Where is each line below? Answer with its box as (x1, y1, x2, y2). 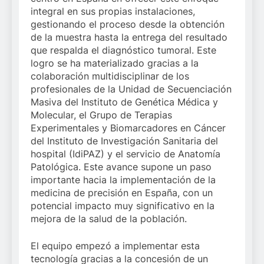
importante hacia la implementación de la (31, 174, 216, 186)
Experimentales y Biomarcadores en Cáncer (31, 122, 226, 134)
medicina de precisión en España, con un (31, 187, 213, 199)
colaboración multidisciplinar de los (31, 70, 189, 82)
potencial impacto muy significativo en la (31, 200, 214, 212)
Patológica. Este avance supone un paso (31, 161, 212, 173)
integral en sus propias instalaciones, (31, 5, 195, 17)
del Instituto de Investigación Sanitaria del (31, 135, 218, 147)
